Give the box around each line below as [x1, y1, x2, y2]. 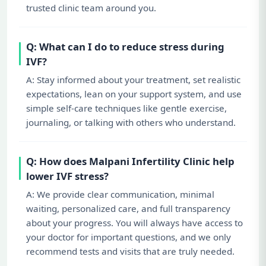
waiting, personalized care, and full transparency [26, 202, 230, 214]
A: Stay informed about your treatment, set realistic [26, 73, 240, 85]
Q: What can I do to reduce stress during [26, 39, 224, 53]
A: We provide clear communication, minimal [26, 188, 214, 200]
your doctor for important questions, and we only [26, 230, 231, 243]
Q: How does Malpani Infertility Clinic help [26, 154, 235, 168]
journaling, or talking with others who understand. [26, 116, 236, 128]
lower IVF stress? [26, 169, 109, 183]
